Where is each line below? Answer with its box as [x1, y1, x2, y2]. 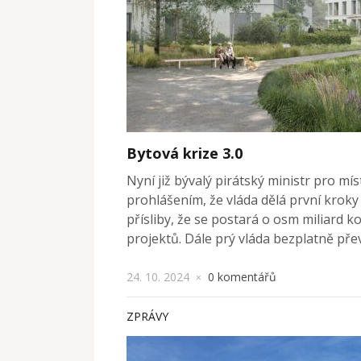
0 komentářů [208, 268, 276, 284]
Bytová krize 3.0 [127, 143, 243, 163]
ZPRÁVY [127, 308, 168, 324]
